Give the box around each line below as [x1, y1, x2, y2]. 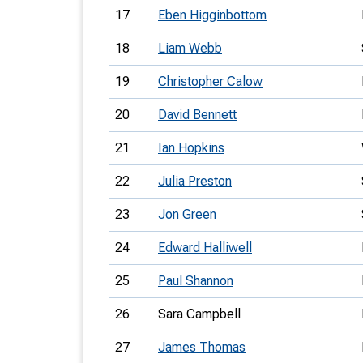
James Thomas [158, 340, 246, 355]
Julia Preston [158, 173, 232, 189]
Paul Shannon [158, 273, 233, 288]
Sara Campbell [158, 306, 241, 322]
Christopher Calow [158, 74, 263, 89]
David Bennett [158, 107, 237, 122]
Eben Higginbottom [158, 7, 267, 23]
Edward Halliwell [158, 240, 252, 255]
